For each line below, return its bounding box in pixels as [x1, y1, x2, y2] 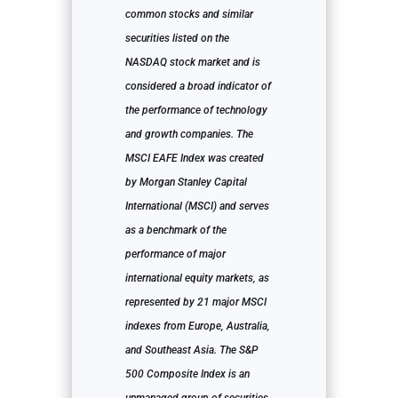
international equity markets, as [124, 272, 269, 285]
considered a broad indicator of [124, 80, 271, 93]
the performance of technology [124, 104, 267, 117]
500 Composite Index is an [124, 368, 250, 381]
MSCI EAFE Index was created [124, 152, 264, 165]
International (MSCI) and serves [124, 200, 269, 213]
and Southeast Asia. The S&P [124, 344, 258, 357]
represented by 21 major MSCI [124, 296, 267, 309]
